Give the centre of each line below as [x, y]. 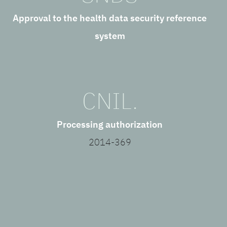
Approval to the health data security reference [110, 18]
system [110, 36]
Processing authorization [110, 125]
